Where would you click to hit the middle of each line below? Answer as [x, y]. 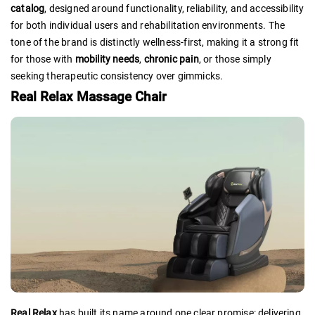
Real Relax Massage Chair [89, 97]
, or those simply [235, 59]
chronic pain [171, 59]
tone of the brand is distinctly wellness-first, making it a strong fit [155, 42]
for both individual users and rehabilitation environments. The [148, 25]
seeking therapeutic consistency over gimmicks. [117, 76]
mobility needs [107, 59]
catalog [28, 8]
